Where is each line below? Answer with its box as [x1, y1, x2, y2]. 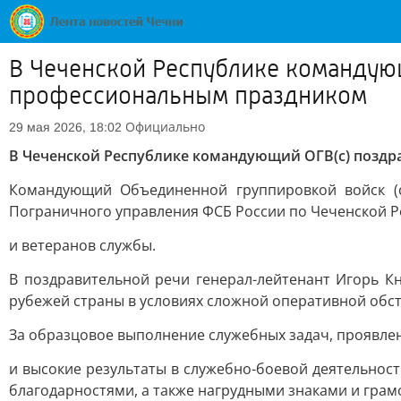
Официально [125, 118, 205, 135]
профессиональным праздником [9, 81, 367, 110]
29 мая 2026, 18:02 [9, 120, 122, 134]
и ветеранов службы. [9, 235, 156, 255]
